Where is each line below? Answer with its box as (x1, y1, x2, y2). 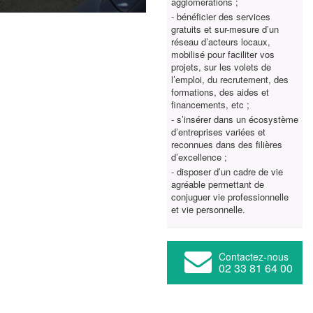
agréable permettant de (171, 177, 264, 191)
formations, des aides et (171, 85, 269, 99)
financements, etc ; (171, 98, 249, 111)
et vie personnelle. (171, 203, 245, 216)
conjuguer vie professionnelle (171, 190, 289, 203)
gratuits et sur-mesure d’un (171, 22, 279, 36)
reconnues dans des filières (171, 138, 282, 151)
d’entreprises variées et (171, 125, 265, 138)
